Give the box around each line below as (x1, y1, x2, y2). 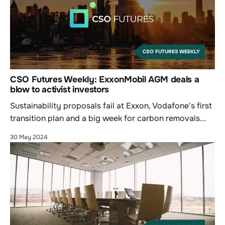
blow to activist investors (10, 84, 109, 95)
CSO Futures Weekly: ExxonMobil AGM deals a (10, 74, 199, 85)
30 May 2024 (10, 133, 48, 142)
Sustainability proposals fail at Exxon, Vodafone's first (10, 100, 212, 111)
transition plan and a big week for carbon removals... (10, 113, 206, 124)
